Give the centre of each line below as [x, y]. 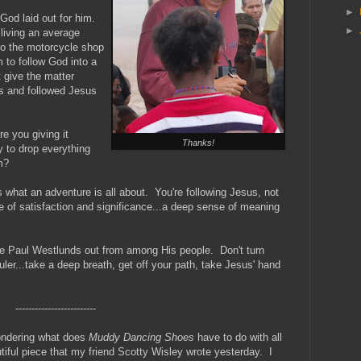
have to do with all [238, 337]
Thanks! [198, 143]
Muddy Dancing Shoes [141, 337]
